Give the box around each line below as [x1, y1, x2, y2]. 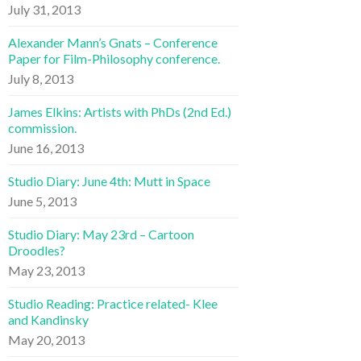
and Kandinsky [8, 311, 89, 327]
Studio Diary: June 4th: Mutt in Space [8, 172, 210, 189]
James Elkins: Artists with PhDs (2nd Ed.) [8, 103, 231, 119]
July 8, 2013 [8, 70, 73, 86]
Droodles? [8, 242, 65, 258]
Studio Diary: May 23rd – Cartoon [8, 226, 194, 242]
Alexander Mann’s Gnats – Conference [8, 34, 218, 50]
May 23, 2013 [8, 262, 85, 278]
